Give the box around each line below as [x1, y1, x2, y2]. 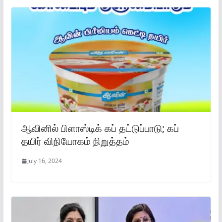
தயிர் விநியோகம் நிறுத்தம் [21, 134, 129, 148]
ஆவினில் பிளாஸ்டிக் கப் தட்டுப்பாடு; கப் [21, 121, 179, 135]
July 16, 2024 [27, 157, 62, 166]
